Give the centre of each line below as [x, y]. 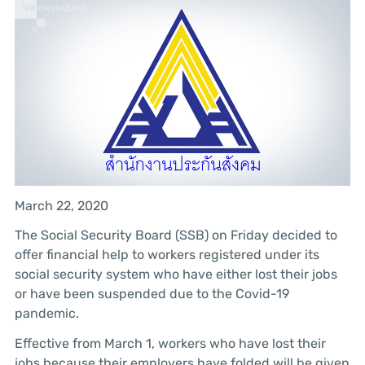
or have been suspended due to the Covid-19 [152, 294]
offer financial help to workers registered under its [167, 255]
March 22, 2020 [61, 205]
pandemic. [46, 314]
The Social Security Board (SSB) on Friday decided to [176, 235]
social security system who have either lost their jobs [176, 275]
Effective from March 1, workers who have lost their [170, 344]
